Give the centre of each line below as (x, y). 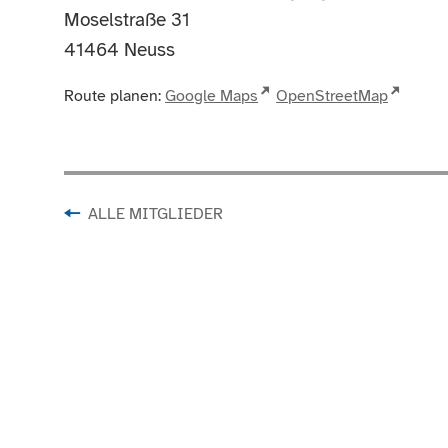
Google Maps (211, 96)
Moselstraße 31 (127, 20)
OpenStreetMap (332, 96)
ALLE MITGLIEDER (156, 214)
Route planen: (112, 96)
